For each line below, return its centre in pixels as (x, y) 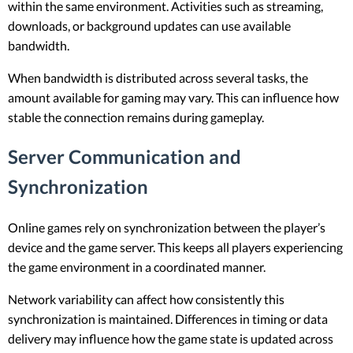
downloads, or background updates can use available (149, 25)
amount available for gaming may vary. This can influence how (173, 97)
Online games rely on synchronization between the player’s (167, 228)
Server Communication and (124, 157)
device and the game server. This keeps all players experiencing (175, 247)
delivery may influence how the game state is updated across (171, 339)
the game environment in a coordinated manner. (137, 267)
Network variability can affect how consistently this (146, 299)
